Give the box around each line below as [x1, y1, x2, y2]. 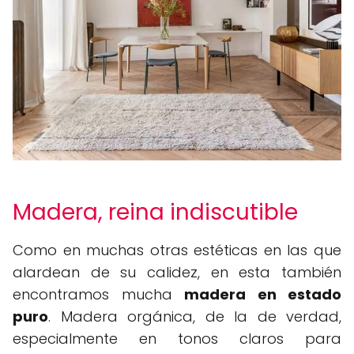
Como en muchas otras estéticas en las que [13, 240, 341, 261]
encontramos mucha [13, 284, 184, 305]
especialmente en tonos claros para [13, 329, 341, 349]
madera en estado [184, 284, 341, 305]
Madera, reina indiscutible [13, 197, 298, 228]
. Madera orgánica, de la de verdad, [48, 307, 341, 327]
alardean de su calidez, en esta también [13, 262, 341, 283]
